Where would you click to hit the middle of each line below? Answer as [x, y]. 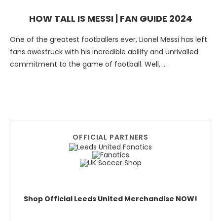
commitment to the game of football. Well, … [88, 64]
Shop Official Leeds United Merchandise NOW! [110, 199]
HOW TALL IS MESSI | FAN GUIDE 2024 [110, 18]
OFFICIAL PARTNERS [110, 137]
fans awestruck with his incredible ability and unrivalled [104, 52]
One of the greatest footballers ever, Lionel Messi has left [109, 39]
